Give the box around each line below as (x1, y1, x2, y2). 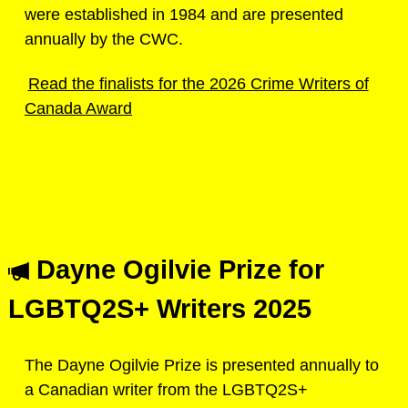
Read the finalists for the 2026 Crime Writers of (27, 74, 369, 93)
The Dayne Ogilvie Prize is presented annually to (25, 355, 379, 374)
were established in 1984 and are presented (25, 5, 343, 24)
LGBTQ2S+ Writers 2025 (8, 293, 311, 323)
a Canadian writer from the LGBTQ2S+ (25, 380, 308, 399)
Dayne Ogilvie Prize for (29, 254, 324, 284)
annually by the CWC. (25, 29, 183, 48)
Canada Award (25, 98, 132, 117)
